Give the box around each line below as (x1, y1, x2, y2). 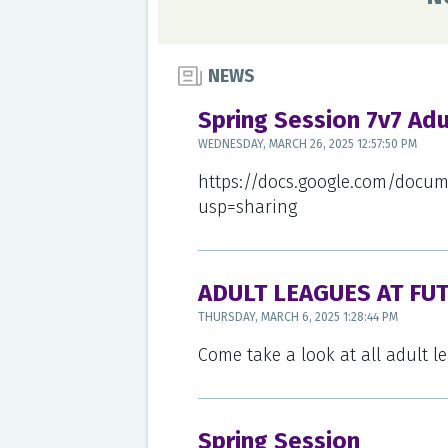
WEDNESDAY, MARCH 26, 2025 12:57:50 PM (197, 137, 417, 151)
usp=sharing (197, 196, 297, 218)
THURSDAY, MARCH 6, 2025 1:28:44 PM (197, 310, 398, 324)
